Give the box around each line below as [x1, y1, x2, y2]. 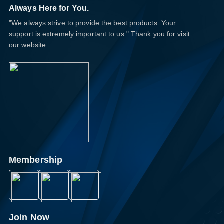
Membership [9, 155, 62, 165]
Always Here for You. [9, 4, 89, 12]
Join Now [9, 212, 49, 222]
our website [9, 41, 46, 49]
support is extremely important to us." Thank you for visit [9, 30, 190, 38]
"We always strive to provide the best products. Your [9, 19, 176, 27]
